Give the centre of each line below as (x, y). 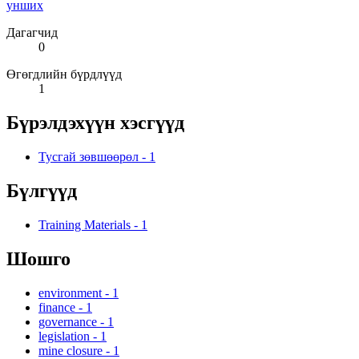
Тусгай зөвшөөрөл (89, 157)
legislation (64, 336)
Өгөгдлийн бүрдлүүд (64, 75)
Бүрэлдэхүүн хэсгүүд (95, 123)
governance (68, 321)
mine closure (71, 350)
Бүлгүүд (42, 191)
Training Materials (85, 225)
